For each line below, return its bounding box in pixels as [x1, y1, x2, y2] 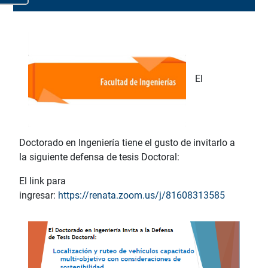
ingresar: [19, 190, 56, 201]
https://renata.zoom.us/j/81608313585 [58, 190, 225, 201]
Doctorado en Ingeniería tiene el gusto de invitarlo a [19, 137, 235, 148]
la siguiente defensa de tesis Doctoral [19, 151, 177, 163]
